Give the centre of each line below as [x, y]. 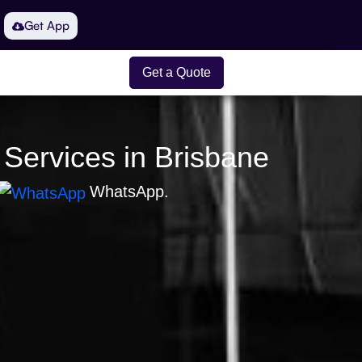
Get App [47, 25]
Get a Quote [177, 73]
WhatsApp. [129, 192]
